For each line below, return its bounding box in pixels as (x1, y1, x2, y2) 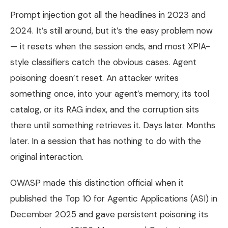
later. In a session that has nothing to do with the (10, 135, 201, 147)
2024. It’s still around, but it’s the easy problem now (10, 24, 213, 36)
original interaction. (10, 151, 83, 162)
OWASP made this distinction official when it (10, 177, 184, 188)
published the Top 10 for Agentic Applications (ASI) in (10, 192, 217, 204)
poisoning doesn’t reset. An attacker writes (10, 72, 179, 83)
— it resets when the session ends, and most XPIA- (10, 40, 210, 52)
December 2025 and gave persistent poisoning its (10, 208, 208, 220)
